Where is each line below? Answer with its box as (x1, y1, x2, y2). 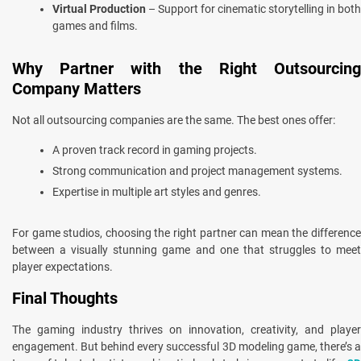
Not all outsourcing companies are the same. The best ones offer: (12, 113, 335, 127)
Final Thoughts (12, 288, 118, 308)
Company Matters (12, 78, 141, 98)
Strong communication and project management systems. (52, 164, 342, 177)
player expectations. (12, 259, 113, 273)
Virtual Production (52, 2, 146, 15)
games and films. (52, 19, 138, 32)
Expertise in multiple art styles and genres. (52, 185, 261, 198)
